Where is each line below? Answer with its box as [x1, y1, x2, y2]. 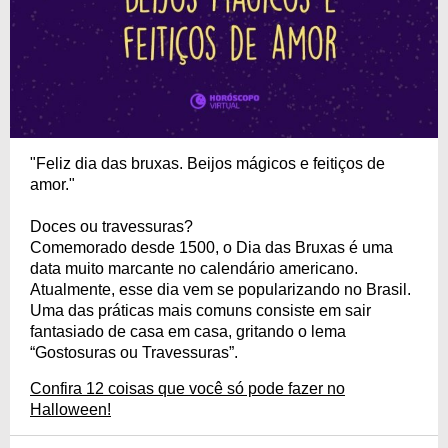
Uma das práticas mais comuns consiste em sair [30, 301, 371, 319]
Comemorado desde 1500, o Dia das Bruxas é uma [30, 238, 393, 256]
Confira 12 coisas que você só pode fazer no [30, 379, 345, 397]
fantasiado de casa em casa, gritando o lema [30, 322, 346, 340]
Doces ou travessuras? [30, 217, 193, 235]
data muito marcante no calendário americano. [30, 259, 358, 277]
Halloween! [30, 400, 111, 418]
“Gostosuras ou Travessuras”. [30, 343, 238, 361]
